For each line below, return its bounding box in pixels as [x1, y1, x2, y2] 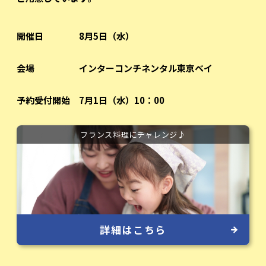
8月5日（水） [78, 30, 134, 43]
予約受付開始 [16, 94, 70, 107]
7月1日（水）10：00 [78, 94, 164, 107]
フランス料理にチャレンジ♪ [80, 129, 186, 141]
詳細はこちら [99, 221, 167, 237]
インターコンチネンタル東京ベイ [78, 62, 213, 75]
